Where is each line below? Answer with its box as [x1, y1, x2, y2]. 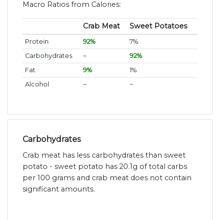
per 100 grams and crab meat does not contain [23, 173, 192, 183]
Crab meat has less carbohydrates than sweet [23, 151, 186, 160]
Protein [25, 38, 49, 46]
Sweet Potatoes [129, 22, 187, 31]
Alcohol [25, 81, 49, 88]
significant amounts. [23, 185, 95, 194]
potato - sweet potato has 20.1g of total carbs [23, 162, 187, 171]
